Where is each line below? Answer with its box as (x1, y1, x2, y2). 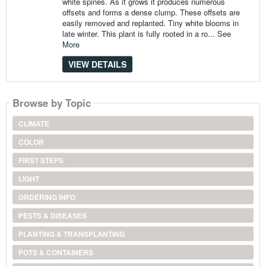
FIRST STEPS (18, 154, 64, 166)
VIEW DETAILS (68, 58, 126, 70)
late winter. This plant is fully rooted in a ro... (62, 27, 217, 39)
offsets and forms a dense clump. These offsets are (62, 6, 240, 18)
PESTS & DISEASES (18, 210, 87, 221)
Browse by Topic (12, 96, 91, 110)
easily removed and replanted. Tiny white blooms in (62, 17, 239, 28)
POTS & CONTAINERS (18, 246, 93, 258)
